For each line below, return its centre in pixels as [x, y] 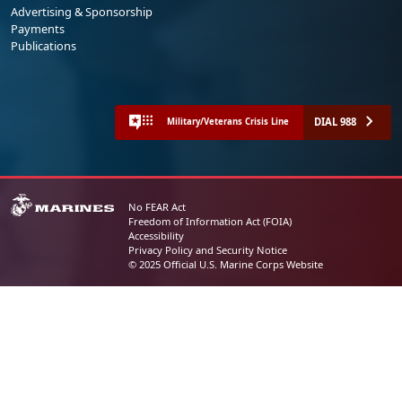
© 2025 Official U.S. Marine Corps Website [225, 264]
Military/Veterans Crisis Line [228, 122]
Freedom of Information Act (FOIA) [210, 221]
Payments [38, 28]
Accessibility [156, 235]
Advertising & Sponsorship [82, 11]
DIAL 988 [335, 121]
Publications [44, 45]
